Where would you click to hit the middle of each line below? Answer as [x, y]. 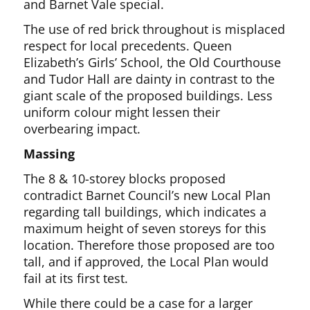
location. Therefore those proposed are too [149, 245]
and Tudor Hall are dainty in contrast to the [149, 79]
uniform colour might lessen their [122, 112]
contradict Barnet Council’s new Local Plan [147, 195]
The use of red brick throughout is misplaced [155, 29]
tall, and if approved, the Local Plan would [146, 262]
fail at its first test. [76, 278]
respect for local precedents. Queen [128, 46]
